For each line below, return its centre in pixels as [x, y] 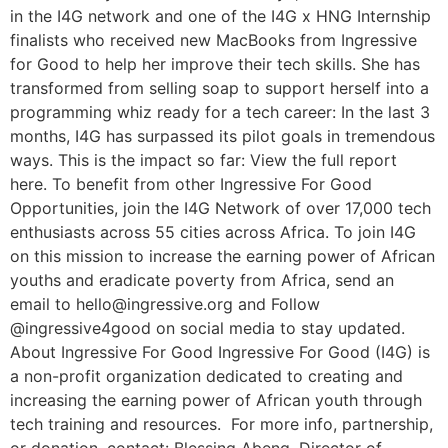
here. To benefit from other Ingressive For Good [191, 184]
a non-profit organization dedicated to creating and [206, 376]
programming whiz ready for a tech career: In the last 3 [220, 112]
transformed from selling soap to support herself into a [219, 88]
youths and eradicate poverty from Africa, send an [202, 280]
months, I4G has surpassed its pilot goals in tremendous [222, 136]
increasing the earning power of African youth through [216, 400]
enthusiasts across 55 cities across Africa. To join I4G [213, 232]
